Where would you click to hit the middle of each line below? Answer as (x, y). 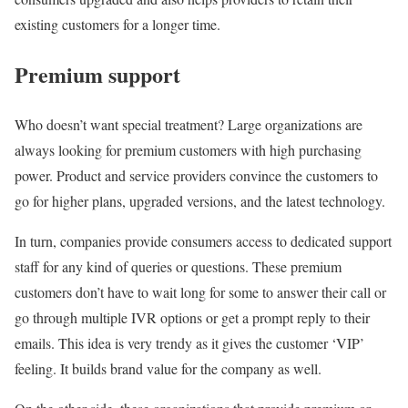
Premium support (97, 75)
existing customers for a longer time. (117, 25)
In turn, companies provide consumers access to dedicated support (203, 241)
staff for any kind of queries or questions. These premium (178, 267)
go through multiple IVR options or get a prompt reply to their (192, 318)
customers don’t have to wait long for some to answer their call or (200, 292)
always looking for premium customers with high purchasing (188, 150)
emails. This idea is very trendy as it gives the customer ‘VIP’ (189, 343)
